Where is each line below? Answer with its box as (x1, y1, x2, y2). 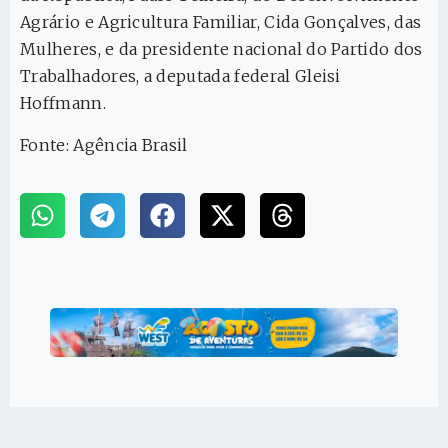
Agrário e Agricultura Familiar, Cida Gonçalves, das (20, 12, 422, 33)
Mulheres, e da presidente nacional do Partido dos (20, 39, 423, 60)
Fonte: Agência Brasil (20, 134, 188, 155)
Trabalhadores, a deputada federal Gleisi (20, 66, 341, 87)
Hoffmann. (20, 93, 106, 114)
